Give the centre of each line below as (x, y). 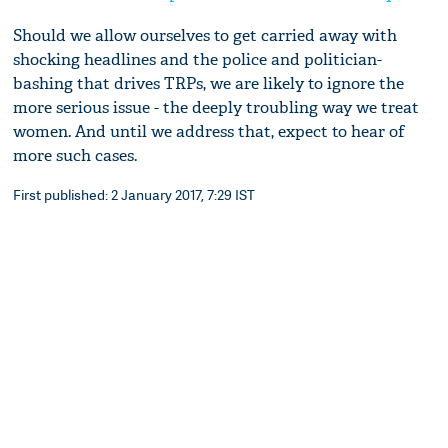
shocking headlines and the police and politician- (198, 59)
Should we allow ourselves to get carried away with (205, 35)
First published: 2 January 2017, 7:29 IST (134, 194)
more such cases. (75, 155)
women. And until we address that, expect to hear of (209, 131)
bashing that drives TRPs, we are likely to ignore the (209, 83)
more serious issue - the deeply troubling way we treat (216, 107)
